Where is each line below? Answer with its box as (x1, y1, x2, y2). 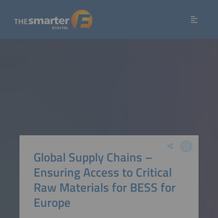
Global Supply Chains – (33, 147, 153, 166)
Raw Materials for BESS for (33, 177, 176, 197)
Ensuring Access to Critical (33, 162, 172, 182)
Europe (33, 192, 71, 212)
